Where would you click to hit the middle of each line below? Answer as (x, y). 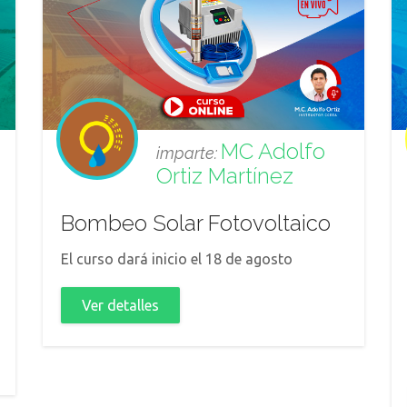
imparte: (189, 153)
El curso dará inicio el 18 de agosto (177, 259)
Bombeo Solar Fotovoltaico (196, 223)
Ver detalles (120, 305)
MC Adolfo (273, 151)
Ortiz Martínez (225, 176)
